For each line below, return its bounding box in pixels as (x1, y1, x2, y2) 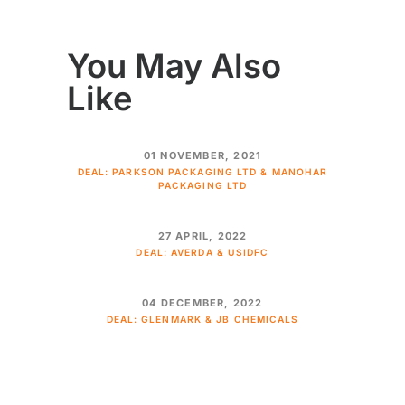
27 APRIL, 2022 (157, 229, 248, 242)
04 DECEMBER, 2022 (142, 297, 263, 310)
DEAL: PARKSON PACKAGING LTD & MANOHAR (77, 165, 328, 177)
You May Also (67, 45, 281, 86)
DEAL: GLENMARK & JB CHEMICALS (106, 314, 299, 325)
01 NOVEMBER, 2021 (143, 148, 262, 162)
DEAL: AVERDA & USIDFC (136, 246, 269, 258)
